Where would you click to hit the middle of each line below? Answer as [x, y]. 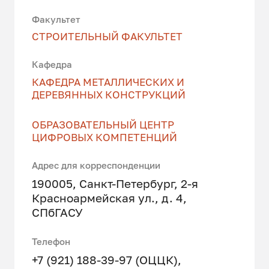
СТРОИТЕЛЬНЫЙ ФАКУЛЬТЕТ [107, 37]
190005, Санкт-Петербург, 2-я [115, 184]
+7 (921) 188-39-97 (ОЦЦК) [105, 259]
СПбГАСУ [58, 213]
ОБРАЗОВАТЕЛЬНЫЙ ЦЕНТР [103, 125]
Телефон [51, 242]
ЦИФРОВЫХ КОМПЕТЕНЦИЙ [105, 138]
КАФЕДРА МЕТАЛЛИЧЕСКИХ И [108, 82]
